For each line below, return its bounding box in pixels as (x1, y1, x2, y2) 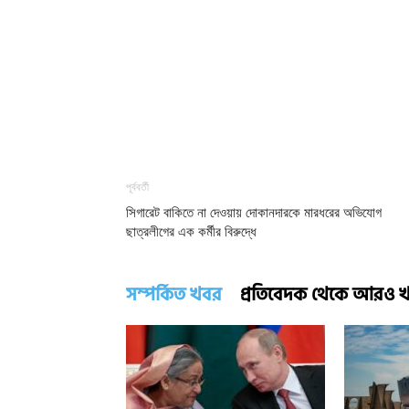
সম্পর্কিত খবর (126, 279, 222, 309)
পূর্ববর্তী (126, 180, 149, 194)
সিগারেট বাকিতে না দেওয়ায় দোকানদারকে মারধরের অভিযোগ (126, 204, 382, 221)
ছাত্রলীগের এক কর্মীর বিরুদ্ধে (126, 223, 257, 240)
